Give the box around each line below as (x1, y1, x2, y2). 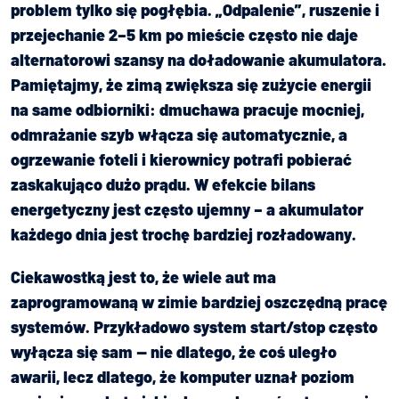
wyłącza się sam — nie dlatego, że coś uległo (11, 341, 337, 362)
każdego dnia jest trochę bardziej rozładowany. (11, 224, 356, 244)
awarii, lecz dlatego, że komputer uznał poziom (11, 366, 354, 387)
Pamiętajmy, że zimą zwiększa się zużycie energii (11, 74, 371, 94)
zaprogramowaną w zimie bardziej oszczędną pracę (11, 291, 387, 312)
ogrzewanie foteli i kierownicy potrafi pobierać (11, 149, 352, 169)
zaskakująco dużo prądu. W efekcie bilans (11, 174, 315, 194)
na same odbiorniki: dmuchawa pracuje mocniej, (11, 99, 364, 119)
